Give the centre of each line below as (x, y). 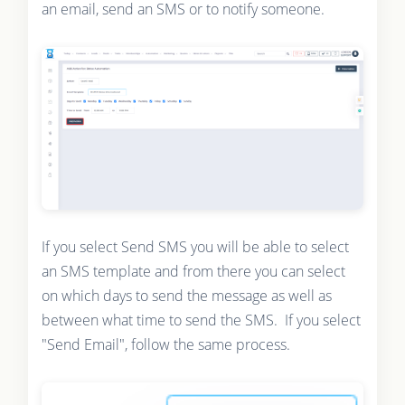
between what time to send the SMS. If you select (201, 320)
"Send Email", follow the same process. (165, 345)
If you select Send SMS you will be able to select (195, 247)
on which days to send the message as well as (186, 296)
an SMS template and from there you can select (193, 272)
